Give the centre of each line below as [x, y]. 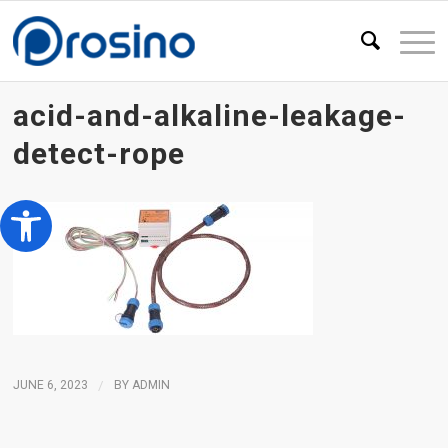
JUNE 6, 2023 [51, 385]
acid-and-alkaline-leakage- [210, 115]
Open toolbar [57, 209]
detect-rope [99, 153]
